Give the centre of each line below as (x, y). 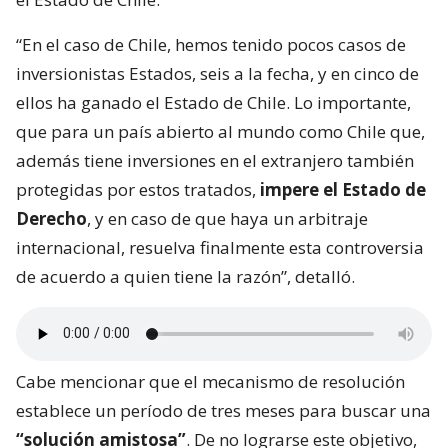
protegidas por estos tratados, (138, 189)
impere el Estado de (343, 189)
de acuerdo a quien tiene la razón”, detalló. (185, 276)
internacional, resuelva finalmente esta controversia (220, 247)
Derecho (51, 218)
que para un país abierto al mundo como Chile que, (220, 131)
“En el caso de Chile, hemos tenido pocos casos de (211, 44)
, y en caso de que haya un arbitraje (227, 218)
